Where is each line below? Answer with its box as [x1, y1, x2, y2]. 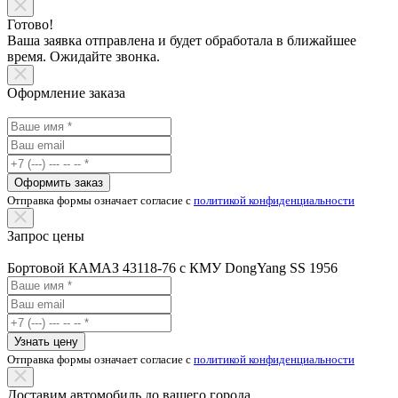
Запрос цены [7, 227, 84, 243]
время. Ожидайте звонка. [7, 48, 160, 64]
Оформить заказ [14, 175, 103, 189]
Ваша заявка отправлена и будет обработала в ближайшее [7, 32, 356, 48]
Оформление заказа [7, 84, 125, 100]
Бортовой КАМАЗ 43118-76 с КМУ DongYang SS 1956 [7, 259, 338, 275]
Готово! [7, 16, 53, 32]
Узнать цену [14, 334, 78, 348]
